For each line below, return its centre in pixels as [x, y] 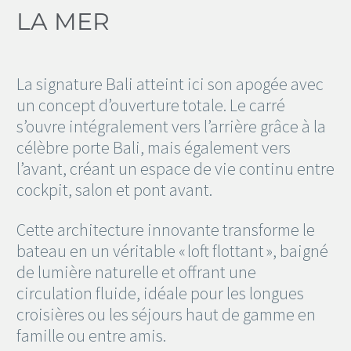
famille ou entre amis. [91, 336]
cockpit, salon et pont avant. [114, 190]
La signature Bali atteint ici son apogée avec [170, 84]
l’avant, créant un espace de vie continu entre [175, 169]
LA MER [63, 22]
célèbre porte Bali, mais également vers [154, 148]
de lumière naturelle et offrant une [136, 272]
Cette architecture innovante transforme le [166, 230]
